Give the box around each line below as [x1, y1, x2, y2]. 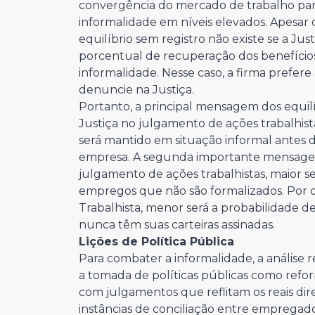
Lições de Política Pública [79, 235, 234, 249]
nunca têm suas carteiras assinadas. [79, 218, 275, 232]
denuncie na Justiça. [79, 83, 194, 97]
